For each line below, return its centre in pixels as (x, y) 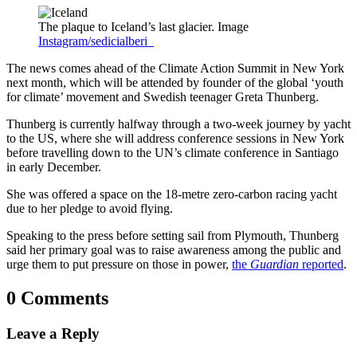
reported (323, 265)
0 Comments (57, 298)
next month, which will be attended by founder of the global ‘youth (175, 83)
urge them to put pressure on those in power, (119, 265)
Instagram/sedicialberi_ (96, 41)
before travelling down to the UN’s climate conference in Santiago (173, 153)
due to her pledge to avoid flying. (90, 209)
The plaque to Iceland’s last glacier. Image (143, 27)
